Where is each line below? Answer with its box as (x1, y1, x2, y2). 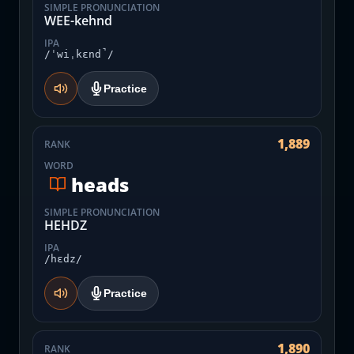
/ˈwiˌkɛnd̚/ (44, 48, 114, 60)
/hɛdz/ (44, 253, 82, 265)
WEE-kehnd (44, 12, 112, 29)
